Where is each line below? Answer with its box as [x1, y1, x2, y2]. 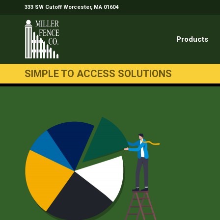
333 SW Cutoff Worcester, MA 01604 [25, 4, 118, 10]
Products [176, 35, 208, 44]
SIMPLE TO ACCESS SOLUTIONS [25, 68, 172, 80]
